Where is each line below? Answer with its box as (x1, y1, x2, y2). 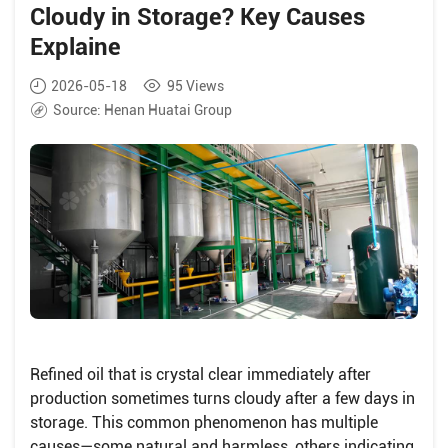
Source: (53, 102, 101, 118)
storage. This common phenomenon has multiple (30, 412, 378, 432)
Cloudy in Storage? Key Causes (30, 3, 365, 31)
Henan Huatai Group (101, 102, 232, 118)
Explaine (30, 33, 121, 61)
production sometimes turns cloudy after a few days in (30, 388, 415, 408)
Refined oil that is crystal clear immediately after (30, 364, 371, 384)
